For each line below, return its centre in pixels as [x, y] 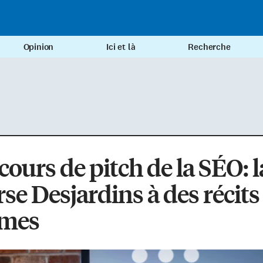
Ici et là [121, 47]
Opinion [38, 47]
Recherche [209, 47]
